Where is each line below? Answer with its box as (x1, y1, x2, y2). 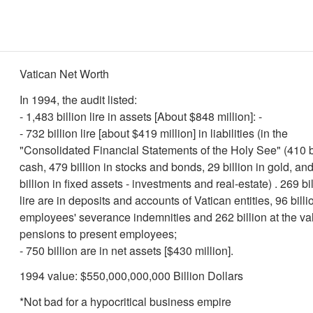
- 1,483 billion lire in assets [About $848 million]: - (20, 108, 262, 124)
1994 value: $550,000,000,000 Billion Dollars (20, 268, 243, 284)
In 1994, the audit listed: (20, 91, 137, 108)
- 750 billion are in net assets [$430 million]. (20, 242, 233, 259)
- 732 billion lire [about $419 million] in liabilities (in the (20, 124, 288, 141)
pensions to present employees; (20, 225, 177, 242)
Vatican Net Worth (20, 66, 109, 82)
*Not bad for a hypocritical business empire (20, 293, 231, 310)
